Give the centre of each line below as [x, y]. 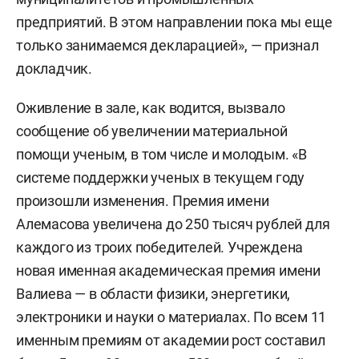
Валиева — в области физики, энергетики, [153, 293]
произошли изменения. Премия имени [143, 200]
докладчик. [54, 68]
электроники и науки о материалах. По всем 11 [171, 317]
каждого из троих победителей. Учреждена [160, 247]
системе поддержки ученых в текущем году [161, 177]
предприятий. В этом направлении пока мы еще [174, 22]
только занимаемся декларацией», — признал [167, 45]
